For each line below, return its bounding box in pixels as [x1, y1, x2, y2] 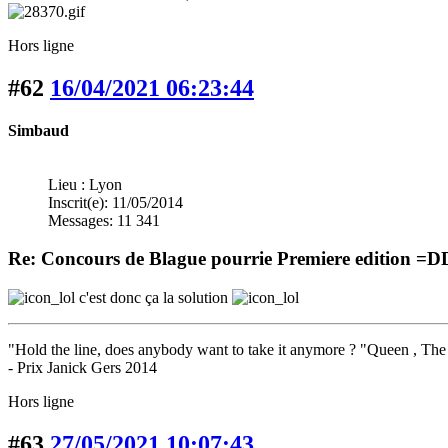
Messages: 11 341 [48, 211, 160, 229]
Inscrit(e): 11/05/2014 [48, 193, 183, 211]
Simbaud [8, 121, 69, 139]
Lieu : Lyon [48, 175, 122, 193]
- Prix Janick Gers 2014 [8, 359, 157, 377]
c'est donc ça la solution [75, 289, 232, 307]
